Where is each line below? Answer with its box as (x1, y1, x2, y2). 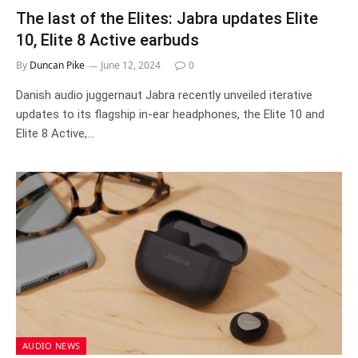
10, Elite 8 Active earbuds (16, 30, 199, 50)
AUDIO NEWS (22, 340, 81, 352)
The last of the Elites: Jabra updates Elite (16, 8, 318, 28)
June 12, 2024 (101, 58, 161, 72)
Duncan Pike (30, 58, 85, 72)
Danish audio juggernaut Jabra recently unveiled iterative (16, 87, 312, 102)
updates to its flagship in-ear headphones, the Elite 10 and (16, 106, 324, 121)
